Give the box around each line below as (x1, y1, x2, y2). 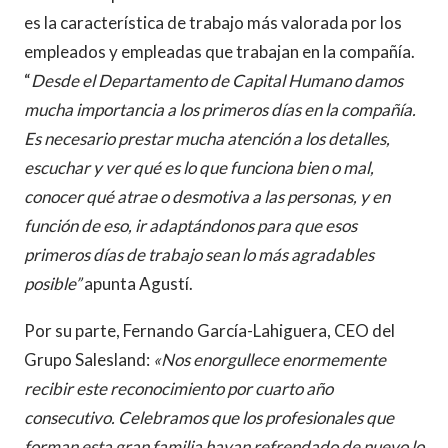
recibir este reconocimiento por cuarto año (24, 378, 333, 399)
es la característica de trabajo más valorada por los (24, 12, 402, 33)
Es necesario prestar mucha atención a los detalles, (24, 128, 390, 149)
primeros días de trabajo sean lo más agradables (24, 244, 374, 265)
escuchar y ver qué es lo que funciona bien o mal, (24, 157, 374, 178)
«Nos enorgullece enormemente (153, 349, 386, 370)
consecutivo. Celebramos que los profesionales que (24, 407, 394, 428)
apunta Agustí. (84, 273, 193, 294)
